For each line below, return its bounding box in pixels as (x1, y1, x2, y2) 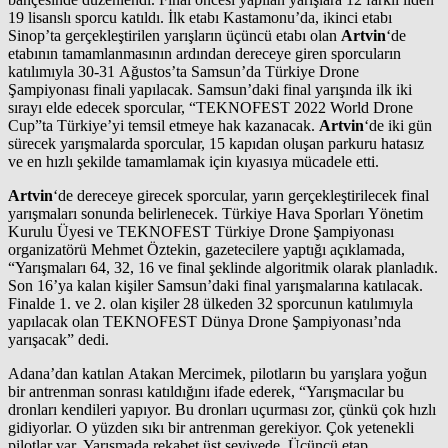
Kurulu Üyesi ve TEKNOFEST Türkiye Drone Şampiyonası (8, 223, 394, 241)
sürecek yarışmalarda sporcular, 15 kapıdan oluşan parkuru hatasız (8, 135, 424, 153)
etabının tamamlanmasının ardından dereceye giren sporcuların (8, 45, 401, 63)
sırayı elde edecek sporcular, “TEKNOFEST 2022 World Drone (8, 99, 413, 117)
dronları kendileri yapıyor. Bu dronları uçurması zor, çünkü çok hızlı (8, 401, 436, 419)
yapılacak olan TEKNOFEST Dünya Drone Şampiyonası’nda (8, 313, 401, 331)
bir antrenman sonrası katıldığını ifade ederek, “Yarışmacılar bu (8, 383, 404, 401)
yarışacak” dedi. (8, 331, 109, 349)
